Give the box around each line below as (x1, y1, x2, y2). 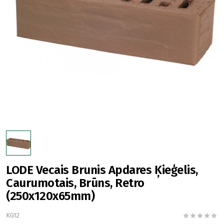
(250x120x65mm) (6, 189, 95, 203)
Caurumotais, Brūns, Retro (6, 176, 145, 190)
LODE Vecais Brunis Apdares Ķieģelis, (6, 163, 198, 177)
